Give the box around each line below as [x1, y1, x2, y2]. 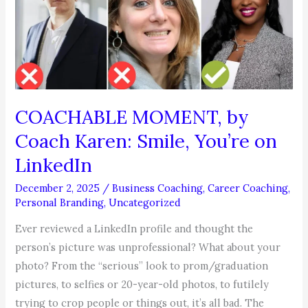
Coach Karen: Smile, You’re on [15, 129, 278, 153]
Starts [14, 44, 43, 58]
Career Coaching [208, 181, 289, 195]
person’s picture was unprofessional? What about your [15, 241, 281, 254]
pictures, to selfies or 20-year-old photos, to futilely [15, 278, 269, 291]
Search [14, 7, 47, 21]
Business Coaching [112, 181, 203, 195]
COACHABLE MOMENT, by [15, 104, 250, 129]
